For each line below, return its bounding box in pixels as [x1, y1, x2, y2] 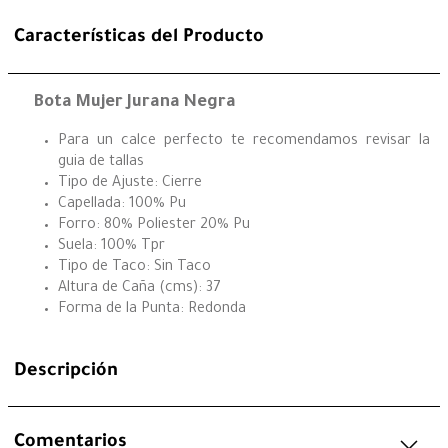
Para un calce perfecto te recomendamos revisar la [58, 134, 430, 151]
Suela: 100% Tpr [58, 239, 165, 256]
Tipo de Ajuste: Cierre [58, 176, 202, 193]
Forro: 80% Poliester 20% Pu [58, 218, 250, 235]
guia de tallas [58, 155, 144, 172]
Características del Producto [14, 28, 264, 49]
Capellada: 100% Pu [58, 197, 186, 214]
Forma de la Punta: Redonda [58, 302, 246, 319]
